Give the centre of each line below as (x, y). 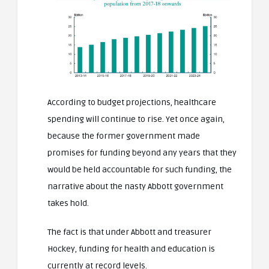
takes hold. (68, 204)
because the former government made (124, 136)
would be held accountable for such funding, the (140, 170)
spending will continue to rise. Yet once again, (136, 119)
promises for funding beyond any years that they (142, 153)
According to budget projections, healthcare (132, 103)
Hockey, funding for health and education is (131, 249)
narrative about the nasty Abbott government (135, 187)
